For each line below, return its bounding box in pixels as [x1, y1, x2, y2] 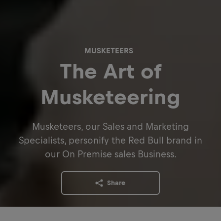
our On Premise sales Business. [44, 148, 177, 159]
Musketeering [40, 85, 181, 109]
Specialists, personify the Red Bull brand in [19, 135, 202, 146]
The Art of [60, 59, 161, 83]
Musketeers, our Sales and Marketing [32, 121, 189, 132]
